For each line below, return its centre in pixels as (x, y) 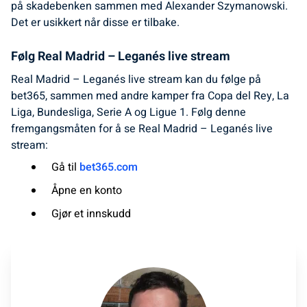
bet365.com (109, 167)
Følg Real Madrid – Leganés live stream (121, 57)
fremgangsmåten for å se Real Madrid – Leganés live (142, 129)
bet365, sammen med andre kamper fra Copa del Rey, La (150, 96)
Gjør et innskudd (91, 214)
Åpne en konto (87, 191)
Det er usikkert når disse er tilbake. (95, 23)
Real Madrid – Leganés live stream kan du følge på (136, 79)
